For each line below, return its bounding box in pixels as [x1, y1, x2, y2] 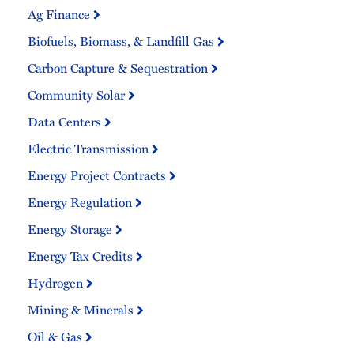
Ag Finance [28, 5, 93, 24]
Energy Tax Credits [28, 247, 136, 265]
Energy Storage [28, 220, 115, 239]
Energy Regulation [28, 193, 135, 212]
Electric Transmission [28, 139, 152, 158]
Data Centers [28, 112, 104, 131]
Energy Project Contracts [28, 166, 169, 185]
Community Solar [28, 85, 128, 104]
